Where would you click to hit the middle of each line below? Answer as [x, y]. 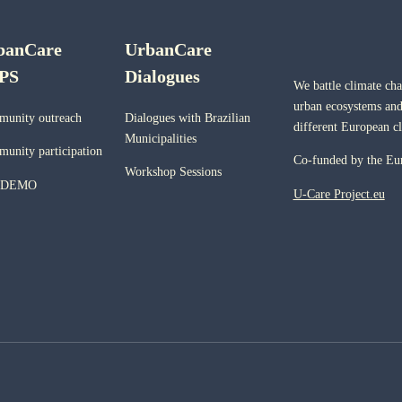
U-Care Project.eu [339, 194]
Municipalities [161, 139]
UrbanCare [169, 49]
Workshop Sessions [174, 172]
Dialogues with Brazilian [188, 118]
